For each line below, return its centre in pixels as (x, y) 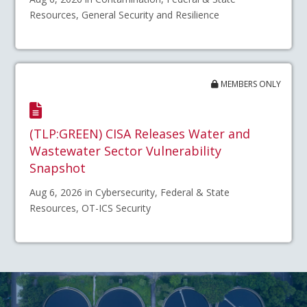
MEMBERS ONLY (249, 84)
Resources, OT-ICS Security (90, 208)
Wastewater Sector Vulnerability (126, 151)
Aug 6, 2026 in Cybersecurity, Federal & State (130, 193)
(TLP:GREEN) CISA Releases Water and (140, 134)
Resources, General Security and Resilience (125, 14)
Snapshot (58, 168)
